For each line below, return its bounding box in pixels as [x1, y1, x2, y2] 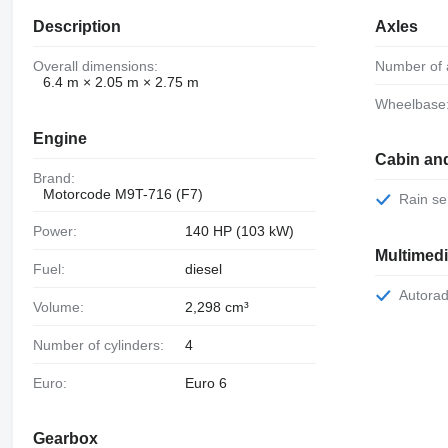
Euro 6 [184, 374, 227, 391]
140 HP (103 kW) [184, 223, 294, 240]
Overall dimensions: [43, 57, 158, 74]
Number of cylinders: [42, 336, 164, 353]
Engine [32, 129, 87, 147]
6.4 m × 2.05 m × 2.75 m [42, 73, 199, 90]
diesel [184, 261, 222, 278]
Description [32, 17, 121, 35]
